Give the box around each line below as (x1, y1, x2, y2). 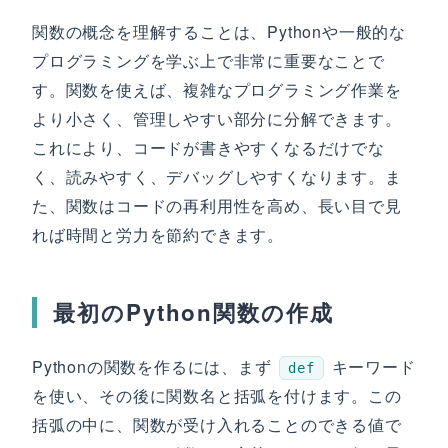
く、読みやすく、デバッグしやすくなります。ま (32, 165, 402, 188)
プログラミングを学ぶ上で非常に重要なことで (32, 49, 385, 72)
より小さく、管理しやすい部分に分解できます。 (32, 107, 402, 130)
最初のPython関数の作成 (53, 296, 334, 328)
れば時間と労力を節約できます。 (32, 223, 284, 246)
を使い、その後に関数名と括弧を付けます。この (32, 384, 402, 407)
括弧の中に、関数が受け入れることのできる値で (32, 413, 402, 436)
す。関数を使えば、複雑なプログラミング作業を (32, 78, 402, 101)
